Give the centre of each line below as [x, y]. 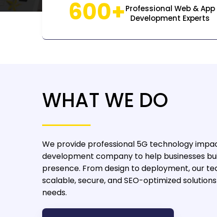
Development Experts [170, 18]
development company [87, 156]
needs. [54, 193]
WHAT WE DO [105, 100]
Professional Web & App [170, 8]
